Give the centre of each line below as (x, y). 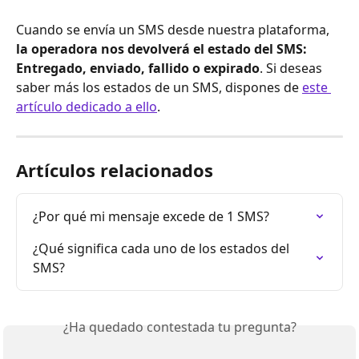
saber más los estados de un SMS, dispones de (159, 87)
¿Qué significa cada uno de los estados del (163, 248)
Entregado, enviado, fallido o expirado (138, 68)
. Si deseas (292, 68)
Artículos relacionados (115, 169)
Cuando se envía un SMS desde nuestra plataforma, (174, 29)
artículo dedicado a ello (87, 106)
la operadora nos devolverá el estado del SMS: (163, 48)
